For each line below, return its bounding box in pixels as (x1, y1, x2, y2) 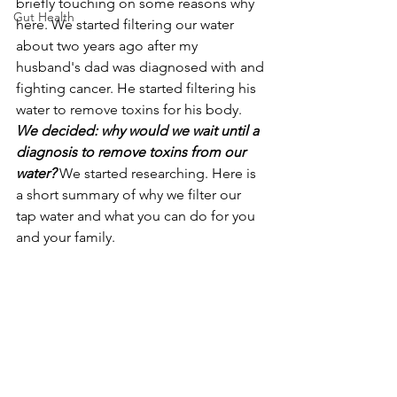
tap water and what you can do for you (16, 207, 259, 224)
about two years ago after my (16, 37, 201, 54)
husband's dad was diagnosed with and (16, 58, 268, 75)
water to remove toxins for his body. (16, 101, 245, 118)
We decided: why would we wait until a (16, 122, 262, 139)
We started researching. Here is (59, 165, 260, 182)
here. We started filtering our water (16, 16, 237, 33)
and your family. (16, 229, 119, 245)
